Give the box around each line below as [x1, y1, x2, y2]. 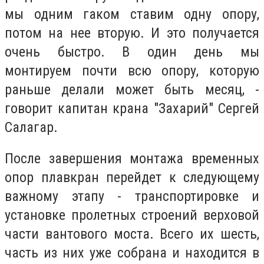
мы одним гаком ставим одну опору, [5, 5, 259, 22]
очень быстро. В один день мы [5, 43, 259, 60]
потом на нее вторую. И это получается [5, 24, 259, 41]
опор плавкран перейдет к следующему [5, 169, 259, 186]
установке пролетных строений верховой [5, 207, 259, 224]
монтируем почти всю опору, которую [5, 62, 259, 79]
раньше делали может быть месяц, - [5, 81, 259, 98]
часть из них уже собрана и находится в [5, 245, 259, 262]
